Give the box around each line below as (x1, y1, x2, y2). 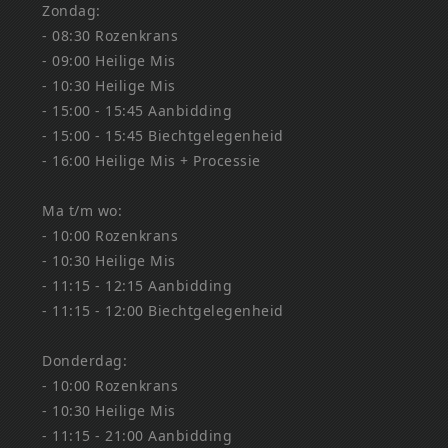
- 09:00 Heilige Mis (42, 51, 176, 71)
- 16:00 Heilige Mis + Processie (42, 151, 261, 171)
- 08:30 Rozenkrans (42, 26, 179, 46)
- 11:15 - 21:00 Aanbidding (42, 426, 233, 446)
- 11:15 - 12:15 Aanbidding (42, 276, 233, 296)
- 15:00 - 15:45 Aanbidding (42, 101, 233, 121)
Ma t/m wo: (42, 201, 123, 221)
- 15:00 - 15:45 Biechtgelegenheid (42, 126, 284, 146)
